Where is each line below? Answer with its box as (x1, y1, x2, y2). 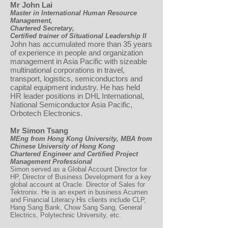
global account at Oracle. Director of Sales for (10, 181, 145, 188)
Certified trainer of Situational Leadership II (10, 32, 147, 40)
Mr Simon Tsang (10, 126, 68, 135)
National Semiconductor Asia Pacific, (10, 100, 132, 109)
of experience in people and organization (10, 48, 143, 57)
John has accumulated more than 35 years (10, 40, 152, 48)
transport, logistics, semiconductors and (10, 74, 142, 83)
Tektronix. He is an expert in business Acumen (10, 188, 148, 196)
